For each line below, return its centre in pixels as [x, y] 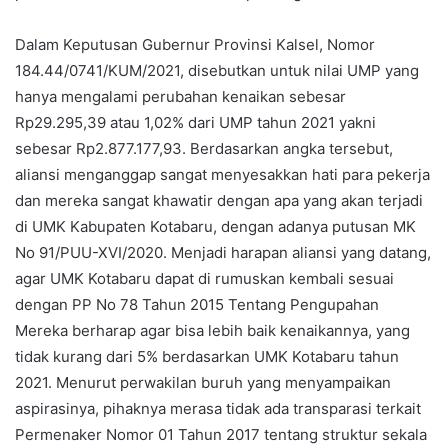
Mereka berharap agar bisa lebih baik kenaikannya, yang [212, 330]
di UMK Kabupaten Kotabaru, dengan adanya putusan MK [215, 226]
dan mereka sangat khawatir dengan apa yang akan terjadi [219, 200]
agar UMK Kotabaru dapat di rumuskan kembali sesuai [204, 278]
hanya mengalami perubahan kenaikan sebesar [180, 96]
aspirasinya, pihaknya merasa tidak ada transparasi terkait [218, 408]
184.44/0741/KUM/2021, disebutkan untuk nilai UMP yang [217, 70]
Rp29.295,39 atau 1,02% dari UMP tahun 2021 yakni [195, 122]
